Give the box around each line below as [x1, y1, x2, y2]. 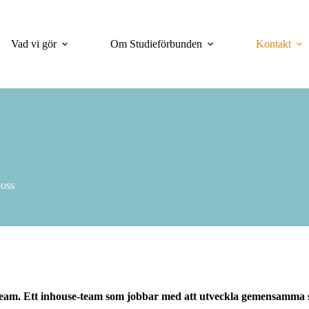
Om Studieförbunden [110, 38, 202, 50]
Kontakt [256, 38, 291, 50]
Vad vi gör [11, 38, 57, 50]
